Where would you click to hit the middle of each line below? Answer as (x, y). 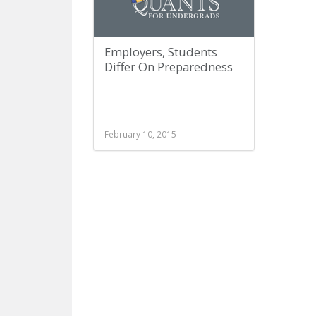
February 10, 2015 (140, 134)
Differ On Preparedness (169, 67)
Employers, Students (161, 52)
